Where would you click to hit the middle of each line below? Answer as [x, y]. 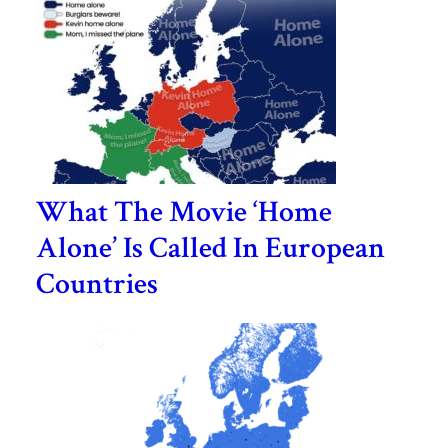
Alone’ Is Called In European [210, 249]
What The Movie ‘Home [183, 213]
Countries [96, 285]
